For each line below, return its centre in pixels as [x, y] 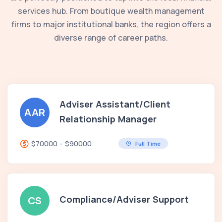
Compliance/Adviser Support [124, 199]
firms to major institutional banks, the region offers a [111, 24]
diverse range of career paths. [111, 37]
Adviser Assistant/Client [115, 104]
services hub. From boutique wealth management [111, 11]
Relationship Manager [108, 119]
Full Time [148, 144]
